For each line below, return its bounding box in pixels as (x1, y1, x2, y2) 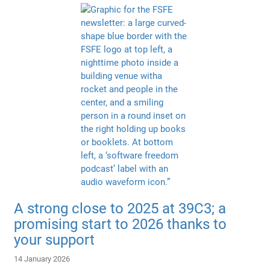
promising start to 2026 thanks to (14, 215, 227, 233)
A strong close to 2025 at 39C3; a (14, 199, 227, 217)
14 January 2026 (14, 254, 71, 263)
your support (14, 231, 95, 248)
